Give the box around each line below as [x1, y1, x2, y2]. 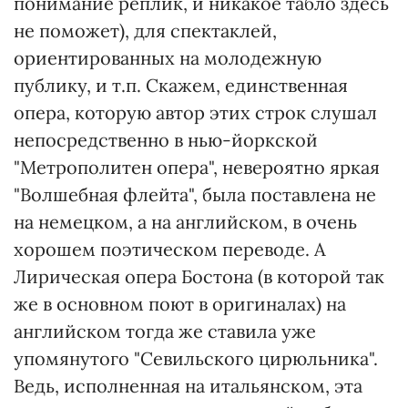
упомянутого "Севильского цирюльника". [14, 347, 378, 370]
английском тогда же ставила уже [14, 320, 316, 342]
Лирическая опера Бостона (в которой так [14, 265, 384, 288]
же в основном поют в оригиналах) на [14, 292, 346, 315]
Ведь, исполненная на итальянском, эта [14, 374, 362, 397]
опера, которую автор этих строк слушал [14, 101, 377, 124]
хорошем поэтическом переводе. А [14, 238, 326, 260]
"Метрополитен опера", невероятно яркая [14, 156, 380, 178]
